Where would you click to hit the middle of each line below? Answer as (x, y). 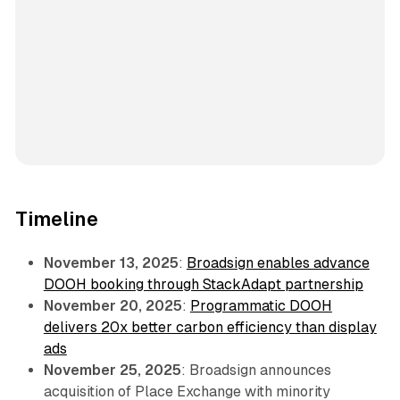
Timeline (56, 219)
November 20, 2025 (112, 305)
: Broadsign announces (256, 370)
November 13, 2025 (111, 262)
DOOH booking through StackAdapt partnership (203, 284)
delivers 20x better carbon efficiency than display (210, 327)
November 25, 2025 (112, 370)
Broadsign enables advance (278, 262)
